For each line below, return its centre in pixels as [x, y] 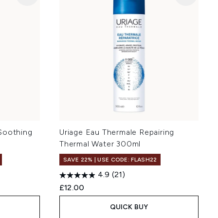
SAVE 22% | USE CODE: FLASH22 [110, 159]
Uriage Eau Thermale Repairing [117, 132]
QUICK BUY [129, 207]
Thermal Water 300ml [100, 144]
